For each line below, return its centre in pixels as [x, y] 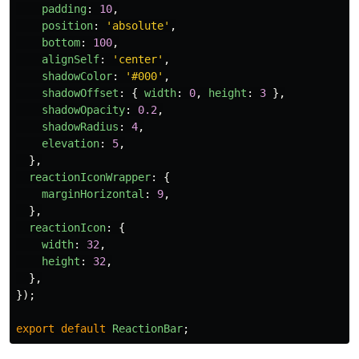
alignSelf [71, 60]
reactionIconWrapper [90, 177]
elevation [71, 144]
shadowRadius [80, 127]
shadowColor [77, 77]
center [138, 60]
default [83, 329]
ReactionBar [147, 329]
